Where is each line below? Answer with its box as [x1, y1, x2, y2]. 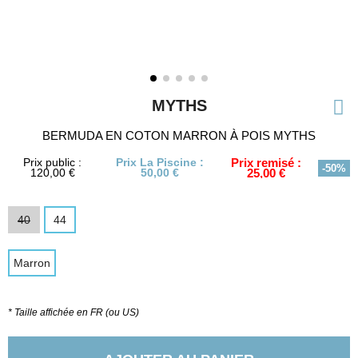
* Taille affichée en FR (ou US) [8, 307, 139, 318]
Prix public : [23, 156, 82, 169]
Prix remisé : [231, 156, 302, 169]
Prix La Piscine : [116, 156, 205, 169]
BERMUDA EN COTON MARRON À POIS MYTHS [42, 129, 316, 142]
